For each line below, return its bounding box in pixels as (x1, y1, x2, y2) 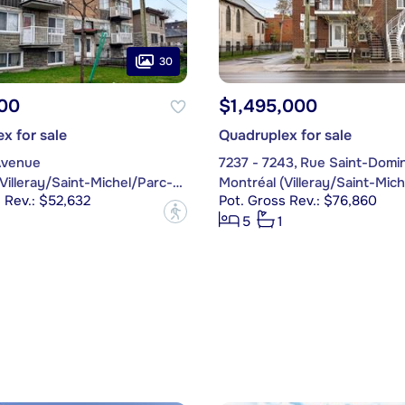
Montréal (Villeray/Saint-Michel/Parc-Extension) (172, 174, 183, 193)
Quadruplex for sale (218, 126, 352, 146)
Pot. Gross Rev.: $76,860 (218, 192, 377, 211)
